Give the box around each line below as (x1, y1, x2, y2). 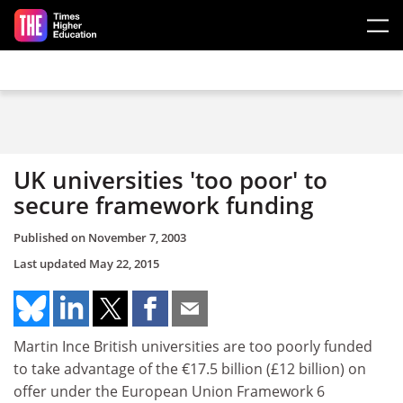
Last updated (13, 255, 89, 272)
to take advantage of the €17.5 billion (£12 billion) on (13, 358, 366, 379)
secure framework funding (13, 189, 313, 221)
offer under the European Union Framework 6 (13, 381, 325, 401)
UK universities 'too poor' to (13, 164, 327, 196)
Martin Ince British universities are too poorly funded (13, 336, 372, 356)
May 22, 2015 (89, 255, 159, 272)
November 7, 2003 (88, 228, 186, 246)
